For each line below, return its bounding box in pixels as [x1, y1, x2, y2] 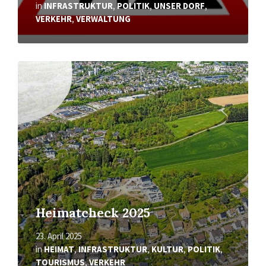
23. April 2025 [36, 230, 82, 242]
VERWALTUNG [76, 12, 131, 24]
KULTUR [151, 243, 183, 255]
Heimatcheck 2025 [36, 204, 150, 221]
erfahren [17, 70, 54, 84]
